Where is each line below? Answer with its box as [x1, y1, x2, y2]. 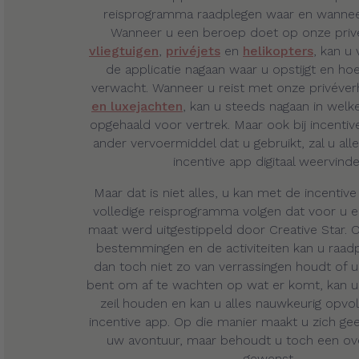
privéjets [166, 43, 220, 58]
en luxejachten [91, 99, 183, 114]
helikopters [243, 43, 313, 58]
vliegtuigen [89, 43, 159, 58]
